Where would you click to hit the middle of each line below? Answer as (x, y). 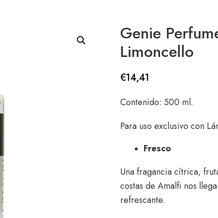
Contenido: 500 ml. (157, 102)
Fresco (157, 148)
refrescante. (143, 200)
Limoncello (157, 51)
